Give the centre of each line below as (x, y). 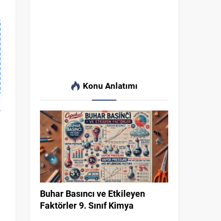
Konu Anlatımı (110, 86)
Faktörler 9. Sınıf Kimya (87, 205)
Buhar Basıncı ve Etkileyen (92, 194)
